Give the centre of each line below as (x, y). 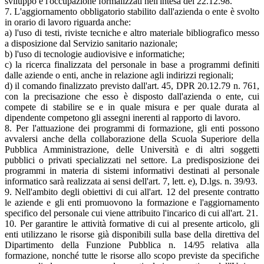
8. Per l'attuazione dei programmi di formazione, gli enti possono (132, 128)
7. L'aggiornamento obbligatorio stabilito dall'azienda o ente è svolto (132, 12)
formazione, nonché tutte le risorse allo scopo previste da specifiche (132, 256)
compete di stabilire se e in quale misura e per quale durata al (132, 107)
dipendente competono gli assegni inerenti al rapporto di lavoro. (123, 118)
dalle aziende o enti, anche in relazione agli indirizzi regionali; (119, 75)
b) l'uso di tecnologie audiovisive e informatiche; (95, 54)
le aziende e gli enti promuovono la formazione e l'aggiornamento (132, 203)
